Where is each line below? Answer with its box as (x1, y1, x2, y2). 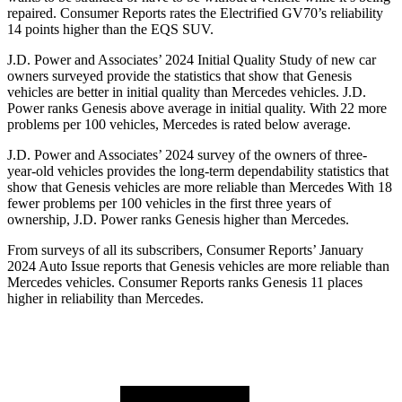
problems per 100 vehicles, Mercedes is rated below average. (7, 117, 351, 133)
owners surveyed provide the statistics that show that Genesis (7, 68, 352, 84)
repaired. (7, 5, 60, 22)
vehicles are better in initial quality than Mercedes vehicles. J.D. (7, 84, 366, 100)
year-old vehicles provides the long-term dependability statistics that (7, 163, 389, 179)
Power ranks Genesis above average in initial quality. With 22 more (7, 100, 387, 117)
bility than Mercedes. (85, 291, 204, 307)
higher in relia (7, 291, 85, 307)
